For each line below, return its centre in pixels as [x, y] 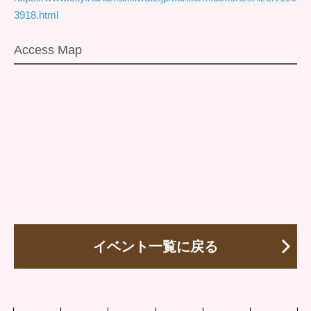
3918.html [36, 15]
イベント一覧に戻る [155, 246]
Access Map [48, 50]
